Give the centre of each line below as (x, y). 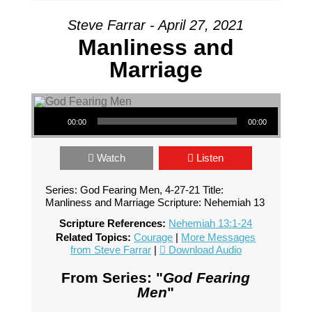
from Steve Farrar (110, 250)
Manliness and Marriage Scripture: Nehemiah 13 (155, 202)
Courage (154, 237)
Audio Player (53, 107)
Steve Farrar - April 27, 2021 (156, 25)
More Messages (219, 237)
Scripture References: (113, 223)
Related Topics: (94, 237)
